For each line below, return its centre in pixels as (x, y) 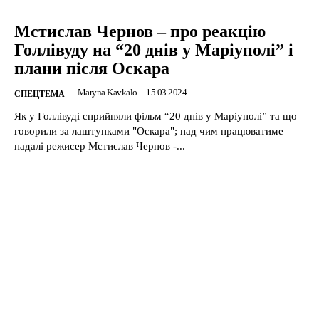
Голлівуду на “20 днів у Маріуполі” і (154, 50)
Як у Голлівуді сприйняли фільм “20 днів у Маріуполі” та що (156, 116)
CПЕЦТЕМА (40, 94)
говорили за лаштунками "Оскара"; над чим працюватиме (97, 131)
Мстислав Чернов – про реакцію (140, 32)
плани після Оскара (92, 69)
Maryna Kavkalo (107, 93)
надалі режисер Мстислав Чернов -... (100, 146)
